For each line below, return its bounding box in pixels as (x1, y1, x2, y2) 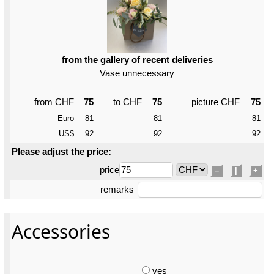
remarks (100, 184, 134, 195)
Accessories (12, 219, 110, 245)
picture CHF (191, 97, 240, 108)
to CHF (113, 97, 142, 108)
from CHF (34, 97, 74, 108)
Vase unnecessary (100, 68, 174, 79)
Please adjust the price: (12, 146, 111, 157)
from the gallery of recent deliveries (61, 54, 213, 65)
